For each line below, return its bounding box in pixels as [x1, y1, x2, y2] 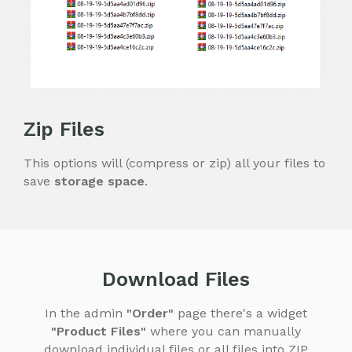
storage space [54, 174, 145, 189]
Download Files [102, 268, 250, 291]
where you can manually [146, 324, 301, 339]
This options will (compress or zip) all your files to [24, 156, 325, 171]
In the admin [45, 306, 126, 321]
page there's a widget [174, 306, 307, 321]
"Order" [126, 306, 174, 321]
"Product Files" [51, 324, 146, 339]
